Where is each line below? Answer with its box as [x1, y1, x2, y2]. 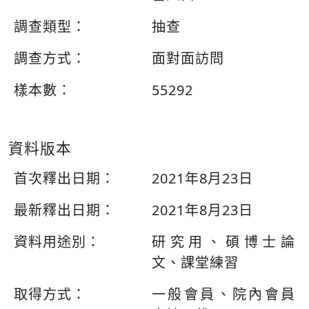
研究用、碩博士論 [152, 232, 295, 251]
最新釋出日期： [14, 201, 115, 219]
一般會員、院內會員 [152, 285, 295, 303]
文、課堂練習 [152, 253, 239, 272]
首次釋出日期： [14, 169, 115, 188]
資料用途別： [14, 232, 101, 251]
